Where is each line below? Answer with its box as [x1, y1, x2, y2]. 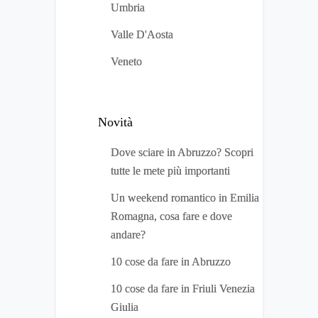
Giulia [111, 301, 138, 314]
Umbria [111, 1, 145, 14]
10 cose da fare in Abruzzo [111, 256, 231, 268]
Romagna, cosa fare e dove [111, 210, 232, 223]
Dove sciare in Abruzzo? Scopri [111, 146, 253, 159]
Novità [98, 115, 133, 130]
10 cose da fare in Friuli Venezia [111, 283, 255, 295]
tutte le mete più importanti [111, 165, 230, 177]
